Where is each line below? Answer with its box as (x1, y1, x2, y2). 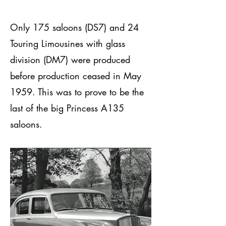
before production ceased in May (10, 69, 141, 82)
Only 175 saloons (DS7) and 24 (10, 21, 139, 33)
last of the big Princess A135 (10, 101, 124, 114)
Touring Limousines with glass (10, 37, 125, 49)
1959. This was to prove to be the (10, 85, 144, 98)
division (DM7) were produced (10, 53, 130, 66)
